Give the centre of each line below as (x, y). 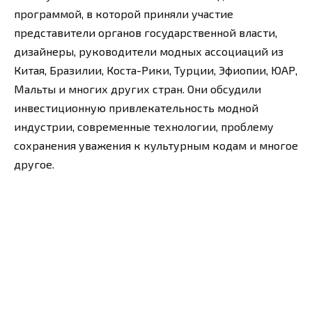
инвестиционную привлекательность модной (136, 107)
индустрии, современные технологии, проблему (144, 126)
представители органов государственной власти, (146, 32)
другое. (34, 164)
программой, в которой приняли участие (124, 13)
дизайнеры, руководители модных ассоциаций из (149, 51)
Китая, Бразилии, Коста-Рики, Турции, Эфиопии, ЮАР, (156, 70)
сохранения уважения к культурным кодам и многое (156, 145)
